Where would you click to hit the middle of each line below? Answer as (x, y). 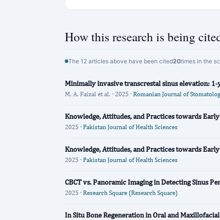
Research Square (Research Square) (130, 193)
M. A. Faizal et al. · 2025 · (99, 94)
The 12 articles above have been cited (121, 61)
